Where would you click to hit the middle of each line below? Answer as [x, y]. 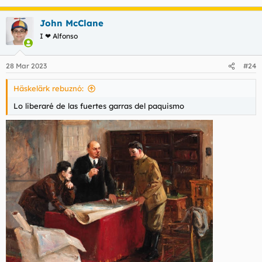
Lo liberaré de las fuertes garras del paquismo [99, 106]
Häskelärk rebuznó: [49, 88]
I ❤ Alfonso [59, 36]
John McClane [72, 23]
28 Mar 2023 [26, 66]
